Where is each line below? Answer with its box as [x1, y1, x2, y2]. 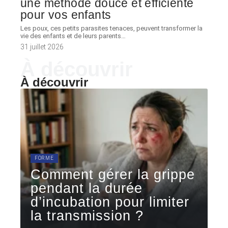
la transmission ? [31, 208, 144, 223]
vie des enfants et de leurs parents [20, 32, 121, 40]
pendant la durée [31, 181, 142, 196]
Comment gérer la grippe [31, 167, 195, 182]
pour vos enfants [20, 8, 111, 21]
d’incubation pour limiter [31, 194, 189, 210]
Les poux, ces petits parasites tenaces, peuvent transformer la [20, 24, 203, 32]
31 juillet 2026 [20, 43, 64, 51]
